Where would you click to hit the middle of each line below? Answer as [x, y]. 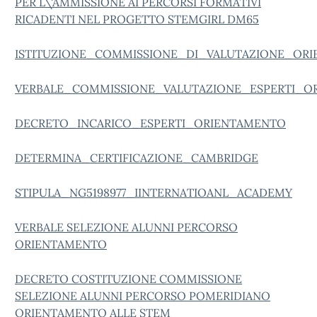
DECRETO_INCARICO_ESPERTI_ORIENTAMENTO [150, 123]
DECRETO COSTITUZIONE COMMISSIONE [128, 279]
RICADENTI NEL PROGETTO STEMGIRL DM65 [137, 19]
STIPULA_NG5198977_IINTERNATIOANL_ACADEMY [154, 192]
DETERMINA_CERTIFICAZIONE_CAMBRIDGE [137, 158]
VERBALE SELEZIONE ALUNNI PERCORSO [126, 227]
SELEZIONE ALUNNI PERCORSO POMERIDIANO [143, 296]
